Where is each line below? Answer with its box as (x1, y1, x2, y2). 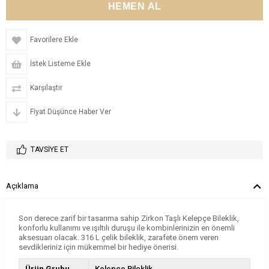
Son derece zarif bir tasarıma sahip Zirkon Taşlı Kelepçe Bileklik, (19, 214, 239, 223)
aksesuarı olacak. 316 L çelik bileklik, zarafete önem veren (19, 233, 219, 242)
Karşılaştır (30, 83, 62, 92)
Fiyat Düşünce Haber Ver (30, 107, 111, 116)
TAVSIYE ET (31, 145, 68, 154)
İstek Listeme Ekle (30, 59, 91, 68)
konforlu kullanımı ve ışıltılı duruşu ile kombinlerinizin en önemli (19, 223, 235, 232)
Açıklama (6, 181, 38, 190)
